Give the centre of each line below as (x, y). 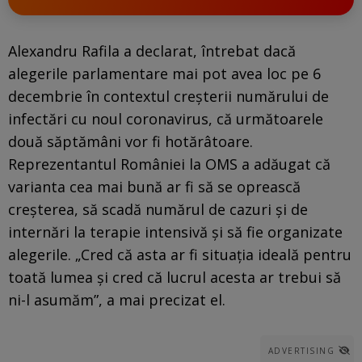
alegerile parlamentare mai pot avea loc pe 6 (164, 73)
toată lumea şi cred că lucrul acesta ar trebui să (175, 277)
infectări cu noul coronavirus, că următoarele (166, 118)
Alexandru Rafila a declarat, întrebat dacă (152, 51)
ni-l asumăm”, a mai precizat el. (117, 299)
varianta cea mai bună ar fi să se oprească (154, 186)
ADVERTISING (301, 350)
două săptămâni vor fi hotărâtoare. (130, 141)
